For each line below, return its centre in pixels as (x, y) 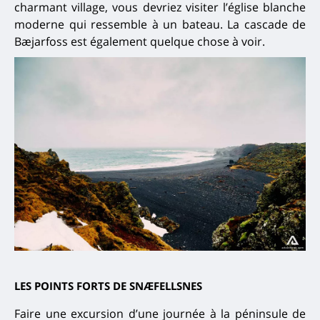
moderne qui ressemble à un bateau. (119, 24)
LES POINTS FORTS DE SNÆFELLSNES (108, 285)
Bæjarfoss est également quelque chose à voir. (140, 41)
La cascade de (264, 24)
